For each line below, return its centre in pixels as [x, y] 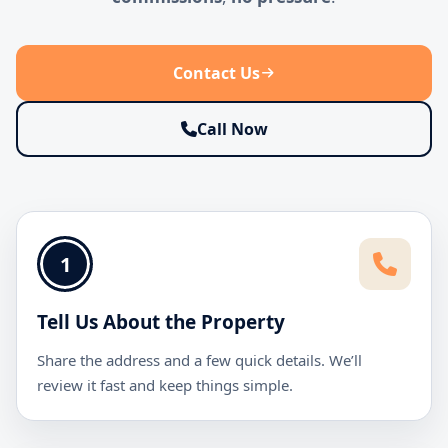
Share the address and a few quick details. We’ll [199, 360]
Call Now [232, 128]
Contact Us [216, 72]
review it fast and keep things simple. [165, 385]
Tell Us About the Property [161, 322]
